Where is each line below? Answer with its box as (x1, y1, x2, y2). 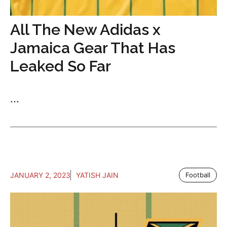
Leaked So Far (10, 57, 111, 75)
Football (185, 171, 210, 179)
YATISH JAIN (76, 171, 119, 180)
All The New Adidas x (10, 21, 161, 39)
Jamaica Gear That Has (10, 39, 175, 57)
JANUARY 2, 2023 (10, 171, 70, 180)
